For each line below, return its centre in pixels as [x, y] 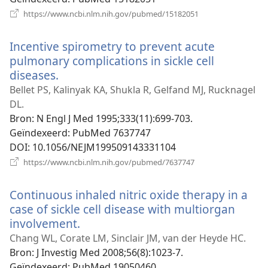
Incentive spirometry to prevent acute [112, 46]
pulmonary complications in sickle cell [112, 60]
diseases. [34, 75]
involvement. [45, 223]
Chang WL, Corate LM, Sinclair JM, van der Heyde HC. [128, 238]
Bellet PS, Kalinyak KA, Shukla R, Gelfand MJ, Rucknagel [133, 89]
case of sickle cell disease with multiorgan [122, 209]
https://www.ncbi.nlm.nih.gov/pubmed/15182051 [110, 13]
